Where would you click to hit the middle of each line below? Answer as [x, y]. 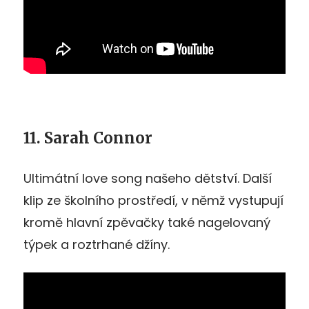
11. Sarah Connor [88, 138]
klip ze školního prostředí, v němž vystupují [153, 200]
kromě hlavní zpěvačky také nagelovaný [147, 222]
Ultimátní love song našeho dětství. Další [148, 178]
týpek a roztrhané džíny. [97, 244]
